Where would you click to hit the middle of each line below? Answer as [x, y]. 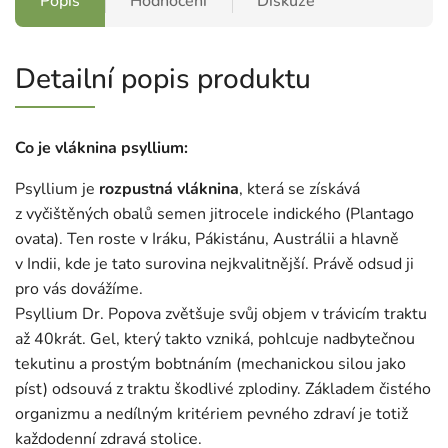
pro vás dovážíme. [79, 289]
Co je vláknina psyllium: [101, 148]
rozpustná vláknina [169, 189]
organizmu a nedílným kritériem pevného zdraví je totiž [211, 414]
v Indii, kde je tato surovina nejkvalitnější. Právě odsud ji [214, 264]
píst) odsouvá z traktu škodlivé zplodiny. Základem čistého [223, 389]
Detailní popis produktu [163, 79]
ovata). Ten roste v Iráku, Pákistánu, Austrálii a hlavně [207, 239]
